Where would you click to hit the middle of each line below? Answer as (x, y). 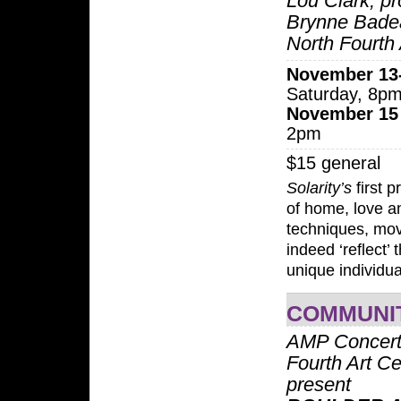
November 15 (342, 114)
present (319, 384)
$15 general (333, 163)
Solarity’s (319, 188)
